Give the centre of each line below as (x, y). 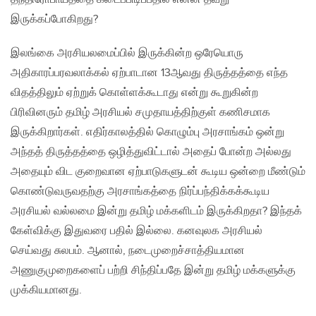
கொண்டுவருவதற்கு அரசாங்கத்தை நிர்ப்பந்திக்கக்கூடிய (140, 192)
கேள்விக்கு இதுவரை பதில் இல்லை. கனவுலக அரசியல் (136, 231)
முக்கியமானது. (46, 291)
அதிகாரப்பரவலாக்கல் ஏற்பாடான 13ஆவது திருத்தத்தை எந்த (149, 73)
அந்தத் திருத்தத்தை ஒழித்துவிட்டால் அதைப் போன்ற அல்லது (151, 152)
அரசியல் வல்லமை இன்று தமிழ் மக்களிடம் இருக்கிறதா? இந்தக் (156, 212)
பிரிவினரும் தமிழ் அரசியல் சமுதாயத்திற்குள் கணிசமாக (140, 113)
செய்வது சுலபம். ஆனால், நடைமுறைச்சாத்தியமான (128, 251)
